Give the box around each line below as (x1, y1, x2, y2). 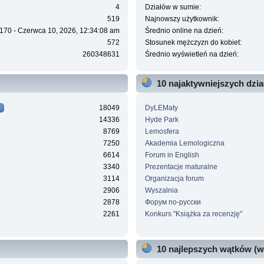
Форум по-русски (144, 197, 201, 206)
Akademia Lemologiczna (144, 138, 225, 147)
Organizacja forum (144, 174, 204, 183)
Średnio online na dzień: (144, 27, 223, 35)
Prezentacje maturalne (144, 162, 217, 171)
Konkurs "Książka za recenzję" (144, 209, 242, 218)
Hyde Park (144, 115, 179, 124)
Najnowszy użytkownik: (144, 15, 219, 24)
